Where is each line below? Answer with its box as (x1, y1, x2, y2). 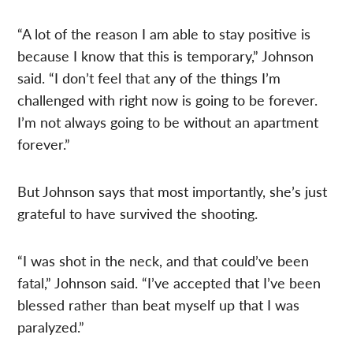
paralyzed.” (17, 316, 85, 336)
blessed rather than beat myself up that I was (17, 294, 300, 314)
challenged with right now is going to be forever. (17, 89, 318, 110)
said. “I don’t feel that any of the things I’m (17, 67, 281, 87)
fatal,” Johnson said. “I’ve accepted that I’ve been (17, 272, 321, 292)
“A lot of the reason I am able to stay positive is (17, 23, 311, 43)
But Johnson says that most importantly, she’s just (17, 180, 328, 201)
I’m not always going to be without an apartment (17, 111, 319, 132)
